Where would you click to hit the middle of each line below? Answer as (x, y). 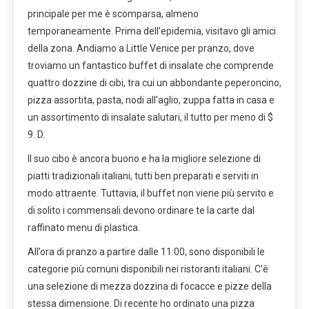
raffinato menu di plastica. (84, 227)
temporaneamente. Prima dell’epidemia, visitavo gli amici (152, 31)
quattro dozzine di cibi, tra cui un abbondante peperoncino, (154, 82)
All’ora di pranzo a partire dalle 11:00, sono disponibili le (146, 251)
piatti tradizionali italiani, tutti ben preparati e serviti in (143, 176)
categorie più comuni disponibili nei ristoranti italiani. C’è (148, 269)
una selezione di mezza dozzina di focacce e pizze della (150, 286)
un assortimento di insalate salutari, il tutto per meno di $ (150, 117)
